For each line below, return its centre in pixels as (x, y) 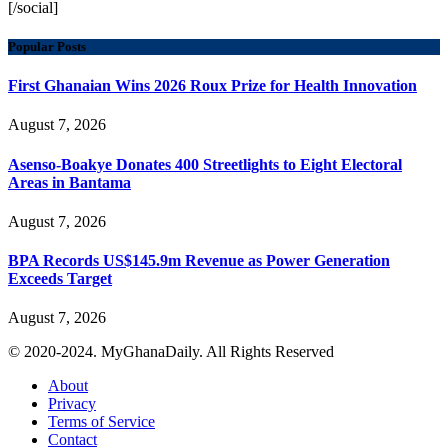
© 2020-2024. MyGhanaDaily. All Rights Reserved (171, 352)
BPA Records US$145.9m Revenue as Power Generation (199, 261)
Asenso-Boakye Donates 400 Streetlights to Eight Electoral (205, 164)
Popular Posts (47, 46)
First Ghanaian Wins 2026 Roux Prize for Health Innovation (212, 86)
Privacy (72, 404)
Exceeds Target (60, 279)
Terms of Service (101, 422)
